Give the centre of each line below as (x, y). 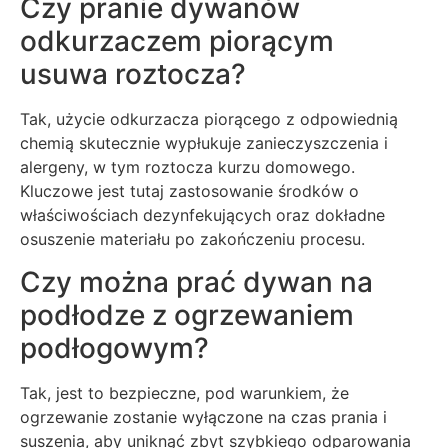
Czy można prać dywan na (196, 281)
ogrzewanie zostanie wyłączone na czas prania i (203, 416)
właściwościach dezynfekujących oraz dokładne (202, 215)
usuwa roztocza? (133, 74)
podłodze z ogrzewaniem (187, 314)
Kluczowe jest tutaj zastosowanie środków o (189, 191)
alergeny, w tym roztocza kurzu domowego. (187, 167)
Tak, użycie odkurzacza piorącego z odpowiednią (209, 119)
